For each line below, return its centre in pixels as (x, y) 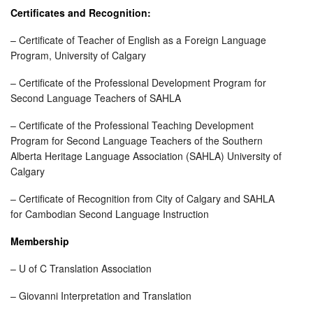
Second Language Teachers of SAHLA (96, 98)
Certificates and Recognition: (81, 13)
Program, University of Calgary (78, 55)
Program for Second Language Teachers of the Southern (137, 140)
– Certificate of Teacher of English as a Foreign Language (138, 40)
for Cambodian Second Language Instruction (110, 214)
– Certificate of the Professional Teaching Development (132, 125)
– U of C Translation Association (81, 268)
